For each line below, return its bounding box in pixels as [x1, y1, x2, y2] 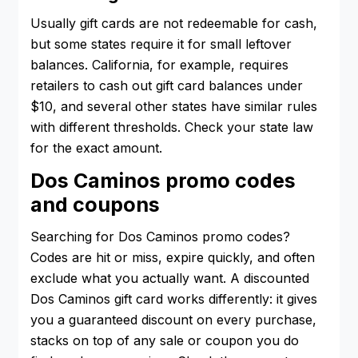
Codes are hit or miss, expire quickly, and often [30, 249, 315, 266]
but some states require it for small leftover [30, 36, 292, 53]
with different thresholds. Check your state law [30, 119, 313, 136]
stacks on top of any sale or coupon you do [30, 332, 299, 349]
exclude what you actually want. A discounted [30, 270, 309, 287]
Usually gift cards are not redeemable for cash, [30, 15, 317, 32]
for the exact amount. [30, 140, 162, 157]
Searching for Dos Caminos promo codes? [30, 229, 290, 245]
